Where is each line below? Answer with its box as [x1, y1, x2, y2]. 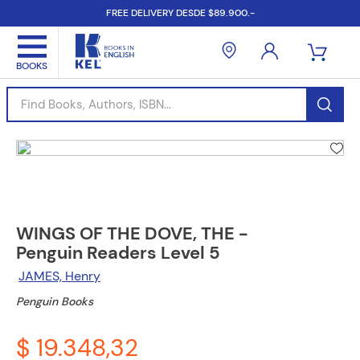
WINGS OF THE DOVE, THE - [16, 222, 248, 245]
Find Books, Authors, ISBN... [6, 84, 162, 101]
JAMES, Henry [18, 268, 100, 284]
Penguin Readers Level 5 [16, 241, 220, 264]
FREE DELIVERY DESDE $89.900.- [105, 6, 255, 19]
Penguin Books [16, 294, 93, 309]
